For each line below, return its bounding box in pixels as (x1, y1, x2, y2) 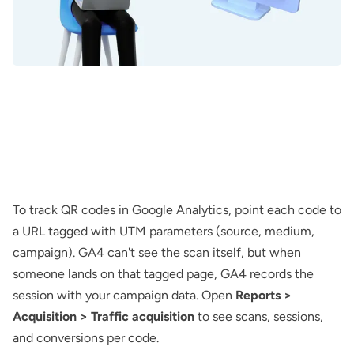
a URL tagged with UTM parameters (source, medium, (13, 224, 314, 239)
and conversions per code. (13, 330, 159, 345)
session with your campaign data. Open (13, 288, 235, 303)
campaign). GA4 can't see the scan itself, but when (13, 245, 301, 260)
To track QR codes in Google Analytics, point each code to (13, 202, 341, 217)
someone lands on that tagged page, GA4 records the (13, 266, 314, 281)
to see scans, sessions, (194, 309, 323, 324)
